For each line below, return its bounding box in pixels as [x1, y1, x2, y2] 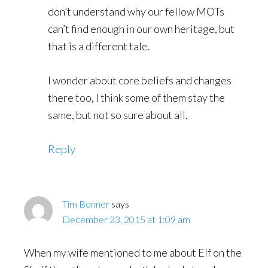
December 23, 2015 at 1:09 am [62, 213, 190, 225]
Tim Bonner [62, 197, 109, 209]
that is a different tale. [48, 39, 150, 53]
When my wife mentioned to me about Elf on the [24, 245, 242, 259]
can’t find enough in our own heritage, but [48, 22, 234, 35]
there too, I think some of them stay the [48, 90, 225, 104]
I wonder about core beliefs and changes [48, 73, 232, 87]
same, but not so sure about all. [48, 108, 188, 121]
